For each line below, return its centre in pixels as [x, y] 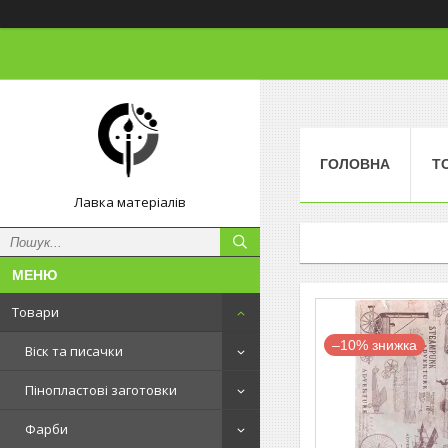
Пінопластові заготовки [101, 390]
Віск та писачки [74, 351]
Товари [35, 312]
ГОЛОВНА [355, 163]
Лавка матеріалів [130, 202]
